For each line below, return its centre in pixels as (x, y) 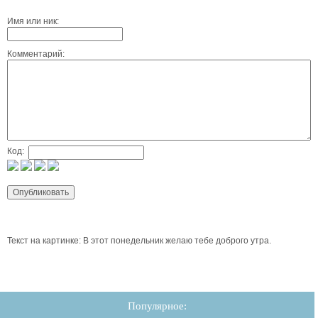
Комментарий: (36, 54)
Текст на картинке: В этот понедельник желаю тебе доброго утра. (139, 241)
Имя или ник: (33, 21)
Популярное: (157, 306)
